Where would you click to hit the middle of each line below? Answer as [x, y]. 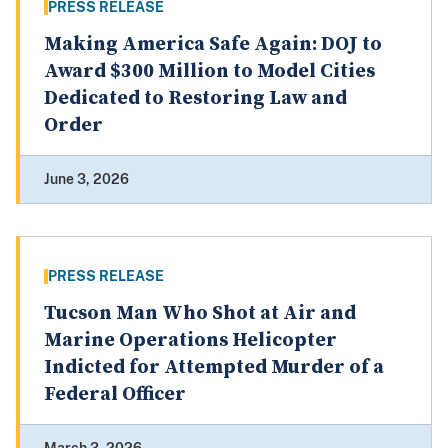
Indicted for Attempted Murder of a [214, 368]
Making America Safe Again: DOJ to [213, 45]
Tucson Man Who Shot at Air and [200, 314]
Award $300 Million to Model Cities [209, 72]
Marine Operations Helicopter [190, 341]
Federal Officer [115, 395]
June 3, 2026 [86, 179]
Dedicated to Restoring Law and [195, 99]
